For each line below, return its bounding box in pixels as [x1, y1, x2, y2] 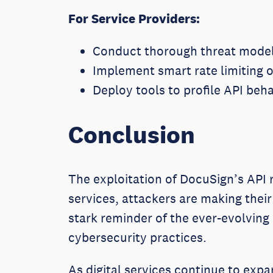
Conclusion [68, 119, 195, 150]
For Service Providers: [68, 11, 200, 27]
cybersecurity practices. [68, 230, 210, 246]
